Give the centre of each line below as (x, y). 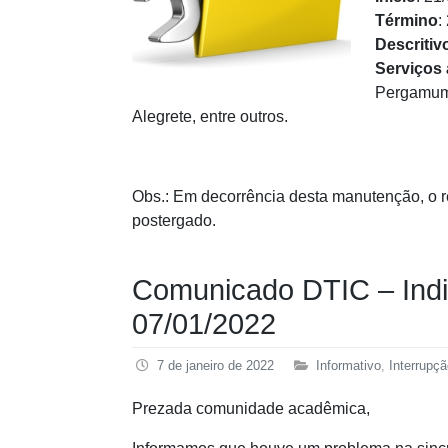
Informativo (348, 365)
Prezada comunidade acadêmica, (251, 408)
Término (406, 20)
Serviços (408, 68)
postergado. (174, 220)
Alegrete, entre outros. (210, 116)
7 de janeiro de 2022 (215, 365)
